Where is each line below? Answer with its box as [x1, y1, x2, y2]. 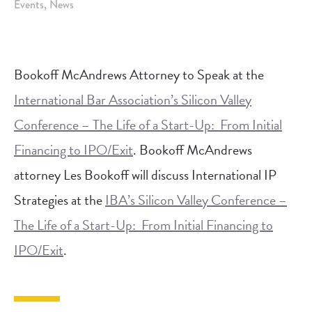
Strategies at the [14, 189, 105, 210]
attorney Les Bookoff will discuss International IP [14, 164, 276, 185]
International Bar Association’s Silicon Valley [14, 89, 251, 110]
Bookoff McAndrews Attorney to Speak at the [14, 64, 264, 85]
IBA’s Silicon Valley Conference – [105, 189, 287, 210]
